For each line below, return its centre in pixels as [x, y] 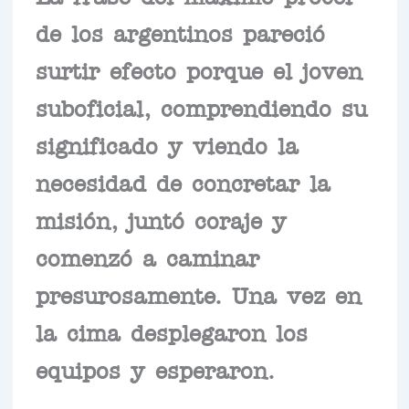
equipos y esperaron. [155, 368]
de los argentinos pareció [180, 31]
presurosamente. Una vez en [198, 294]
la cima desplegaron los [171, 331]
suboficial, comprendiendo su [201, 106]
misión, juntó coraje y [161, 219]
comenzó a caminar [147, 256]
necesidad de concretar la [183, 181]
